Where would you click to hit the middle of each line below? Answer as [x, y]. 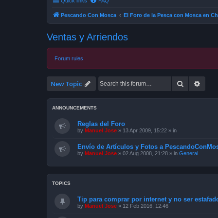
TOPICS [61, 183]
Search [194, 83]
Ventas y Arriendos [87, 37]
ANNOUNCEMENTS [74, 108]
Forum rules [69, 58]
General [189, 153]
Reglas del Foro [101, 124]
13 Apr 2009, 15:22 [145, 130]
